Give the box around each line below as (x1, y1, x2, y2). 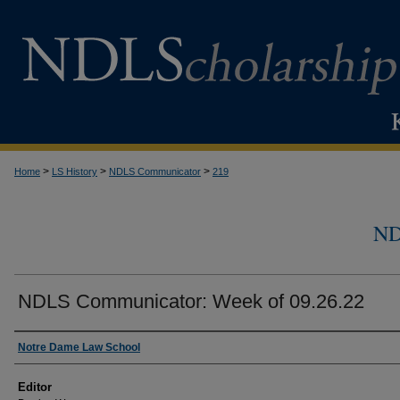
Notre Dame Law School (18, 341, 140, 354)
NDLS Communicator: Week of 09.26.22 (18, 290, 364, 312)
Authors (14, 335, 71, 359)
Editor (18, 380, 52, 394)
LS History (52, 166, 97, 177)
